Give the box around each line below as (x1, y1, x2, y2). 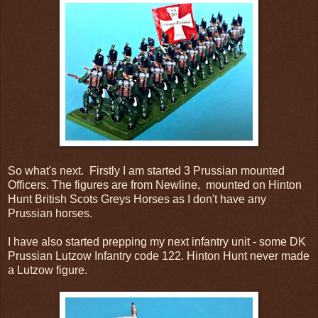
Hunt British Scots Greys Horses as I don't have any (8, 192, 266, 205)
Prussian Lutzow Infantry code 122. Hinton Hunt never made (8, 249, 309, 262)
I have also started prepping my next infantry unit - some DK (8, 235, 306, 248)
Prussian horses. (8, 207, 92, 219)
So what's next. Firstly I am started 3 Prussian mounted (8, 164, 285, 177)
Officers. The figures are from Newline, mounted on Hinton (8, 178, 302, 191)
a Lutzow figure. (8, 263, 87, 276)
